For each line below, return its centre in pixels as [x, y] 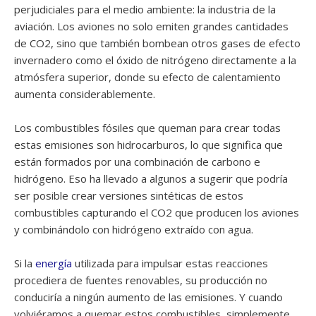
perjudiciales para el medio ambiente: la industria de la [145, 9]
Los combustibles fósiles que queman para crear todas [147, 128]
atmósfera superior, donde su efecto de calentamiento [147, 77]
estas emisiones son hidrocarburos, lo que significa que [148, 145]
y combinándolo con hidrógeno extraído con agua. [134, 229]
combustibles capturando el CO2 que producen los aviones [157, 212]
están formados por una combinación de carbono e [137, 162]
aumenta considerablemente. [85, 94]
